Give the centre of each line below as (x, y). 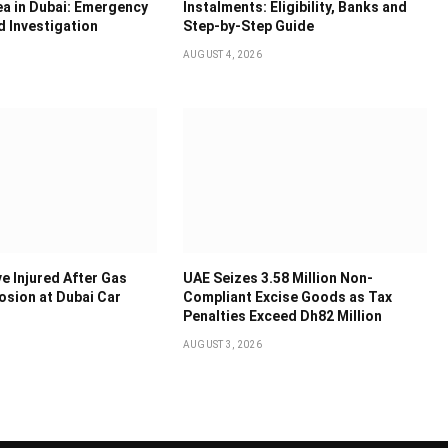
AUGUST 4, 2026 (222, 54)
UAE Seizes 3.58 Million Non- (277, 278)
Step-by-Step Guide (248, 25)
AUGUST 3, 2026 (222, 345)
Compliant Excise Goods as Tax (287, 297)
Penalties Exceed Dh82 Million (282, 316)
